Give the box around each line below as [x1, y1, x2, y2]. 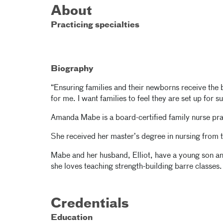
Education [51, 214, 93, 222]
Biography [51, 65, 94, 73]
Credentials [51, 198, 129, 211]
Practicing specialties [51, 21, 139, 29]
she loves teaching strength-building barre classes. [51, 163, 222, 171]
